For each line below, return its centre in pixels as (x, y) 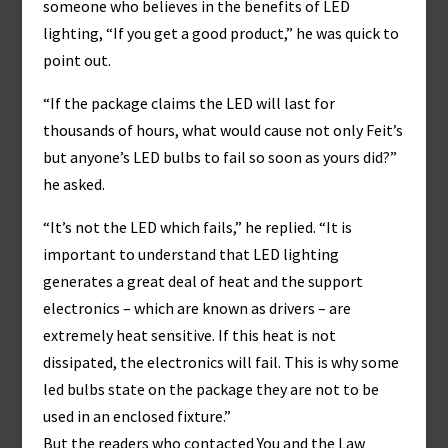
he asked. (73, 184)
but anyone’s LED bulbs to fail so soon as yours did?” (219, 157)
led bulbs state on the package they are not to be (210, 389)
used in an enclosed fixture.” (136, 416)
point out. (76, 60)
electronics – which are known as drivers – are (196, 308)
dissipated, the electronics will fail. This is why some (220, 362)
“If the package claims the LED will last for (188, 103)
